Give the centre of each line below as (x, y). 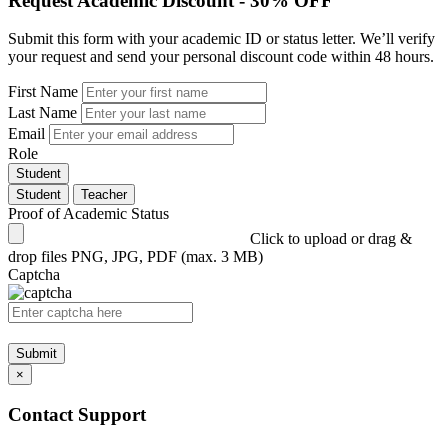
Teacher (104, 195)
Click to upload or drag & (331, 239)
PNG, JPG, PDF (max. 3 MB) (167, 257)
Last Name (42, 113)
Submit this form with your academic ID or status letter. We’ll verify (221, 39)
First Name (43, 92)
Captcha (34, 275)
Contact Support (77, 415)
